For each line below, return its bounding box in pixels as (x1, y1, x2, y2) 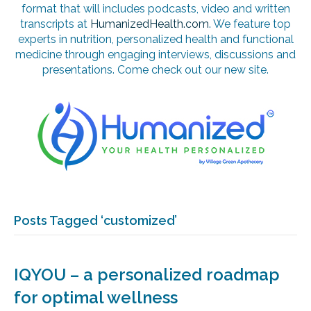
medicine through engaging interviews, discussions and (15, 48, 296, 62)
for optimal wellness (14, 287, 178, 308)
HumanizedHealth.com (90, 17, 209, 31)
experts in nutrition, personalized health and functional (17, 33, 294, 47)
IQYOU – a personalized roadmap (14, 264, 280, 285)
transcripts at (20, 17, 90, 31)
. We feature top (209, 17, 291, 31)
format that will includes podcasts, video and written (21, 2, 290, 16)
